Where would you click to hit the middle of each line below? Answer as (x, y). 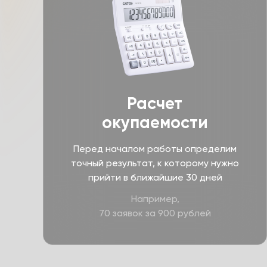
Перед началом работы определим (155, 149)
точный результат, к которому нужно (155, 163)
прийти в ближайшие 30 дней (155, 177)
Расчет (155, 103)
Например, (155, 199)
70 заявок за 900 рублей (155, 213)
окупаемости (155, 122)
